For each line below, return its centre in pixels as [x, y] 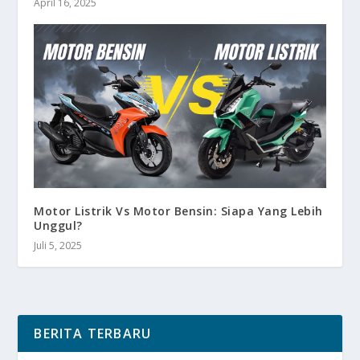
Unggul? [58, 226]
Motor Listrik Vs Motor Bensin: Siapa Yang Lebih [178, 211]
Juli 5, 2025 [58, 246]
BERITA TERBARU [93, 334]
